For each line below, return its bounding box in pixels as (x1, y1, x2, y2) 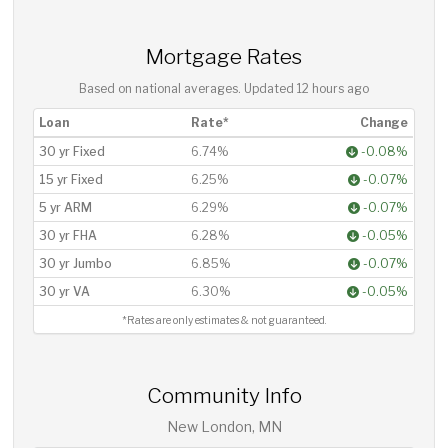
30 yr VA (39, 283, 91, 299)
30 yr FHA (39, 227, 98, 243)
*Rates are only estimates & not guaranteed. (121, 313, 326, 327)
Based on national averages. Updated (79, 81, 297, 96)
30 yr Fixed (39, 143, 106, 159)
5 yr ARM (39, 199, 93, 215)
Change (360, 114, 409, 130)
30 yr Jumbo (39, 255, 113, 271)
